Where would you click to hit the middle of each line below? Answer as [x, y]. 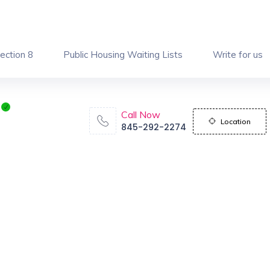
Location [236, 121]
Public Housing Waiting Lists [123, 54]
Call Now [141, 114]
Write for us [238, 54]
